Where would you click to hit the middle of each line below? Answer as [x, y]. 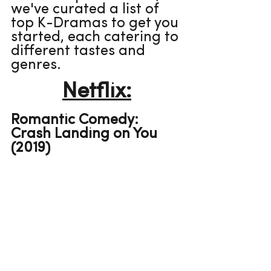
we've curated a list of [87, 10]
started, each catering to [96, 38]
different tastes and [80, 51]
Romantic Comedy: [77, 120]
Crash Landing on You [86, 134]
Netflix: [97, 92]
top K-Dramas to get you [96, 24]
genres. [36, 65]
